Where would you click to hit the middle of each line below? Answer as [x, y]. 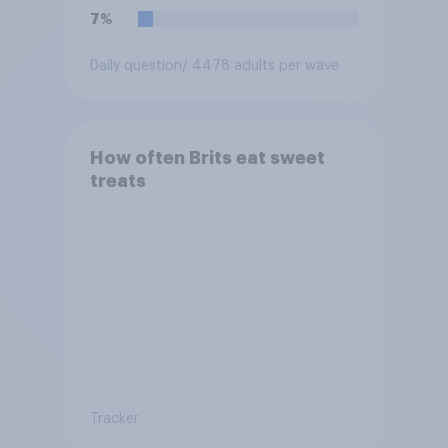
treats [117, 180]
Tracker [114, 418]
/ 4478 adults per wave [260, 65]
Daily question [135, 65]
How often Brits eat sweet [207, 157]
